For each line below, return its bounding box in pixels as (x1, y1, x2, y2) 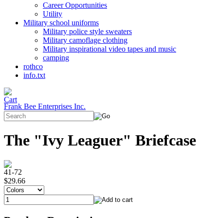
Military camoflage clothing (43, 36, 127, 44)
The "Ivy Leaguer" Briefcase (4, 131, 196, 149)
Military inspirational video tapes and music (43, 45, 176, 53)
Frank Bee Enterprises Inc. (4, 102, 86, 110)
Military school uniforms (23, 18, 99, 27)
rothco (23, 62, 43, 71)
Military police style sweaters (43, 27, 132, 36)
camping (43, 54, 69, 62)
